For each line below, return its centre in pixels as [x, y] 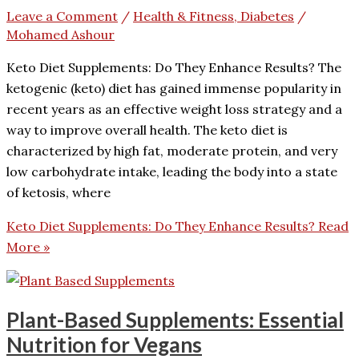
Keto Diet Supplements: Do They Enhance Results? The [174, 67]
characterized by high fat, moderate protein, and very [172, 150]
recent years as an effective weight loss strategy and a [174, 109]
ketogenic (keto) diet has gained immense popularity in [174, 88]
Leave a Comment [62, 16]
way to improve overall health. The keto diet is [147, 129]
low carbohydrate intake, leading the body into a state [172, 171]
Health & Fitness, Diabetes [214, 16]
